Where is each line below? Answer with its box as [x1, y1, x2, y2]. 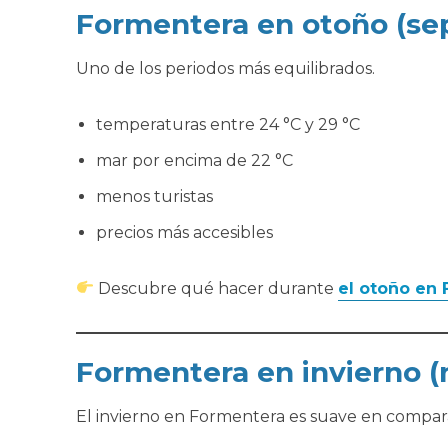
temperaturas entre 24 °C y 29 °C [95, 114, 360, 134]
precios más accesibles [95, 222, 273, 242]
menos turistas [95, 186, 213, 206]
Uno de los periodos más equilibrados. [75, 58, 375, 78]
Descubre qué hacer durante [93, 278, 338, 298]
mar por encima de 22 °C [95, 150, 293, 170]
